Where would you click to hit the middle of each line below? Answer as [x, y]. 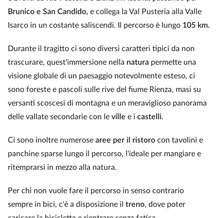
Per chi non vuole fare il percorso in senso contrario [96, 191]
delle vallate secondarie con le [60, 117]
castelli [149, 117]
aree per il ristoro [124, 140]
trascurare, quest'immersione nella [67, 62]
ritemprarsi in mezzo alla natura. [62, 167]
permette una [173, 62]
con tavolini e [179, 140]
